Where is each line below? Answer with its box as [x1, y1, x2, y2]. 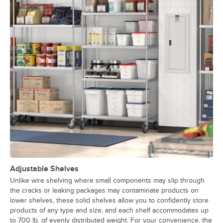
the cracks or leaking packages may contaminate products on [10, 187, 199, 195]
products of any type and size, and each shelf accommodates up [10, 207, 209, 215]
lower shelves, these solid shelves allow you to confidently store [10, 197, 209, 205]
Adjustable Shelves [10, 164, 79, 174]
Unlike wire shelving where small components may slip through [10, 177, 205, 185]
